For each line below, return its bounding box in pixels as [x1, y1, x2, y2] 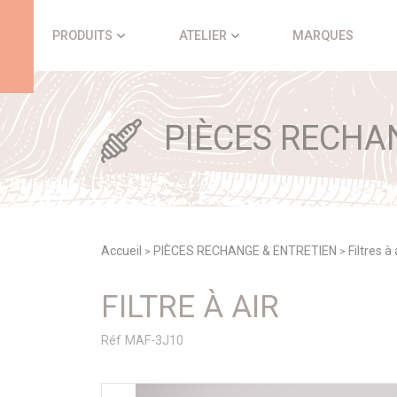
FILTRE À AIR [101, 289, 279, 325]
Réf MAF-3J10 [101, 333, 183, 349]
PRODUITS [52, 27, 113, 43]
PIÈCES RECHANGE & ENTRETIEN [153, 244, 337, 258]
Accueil [101, 244, 142, 258]
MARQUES [292, 27, 354, 43]
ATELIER [178, 27, 227, 43]
